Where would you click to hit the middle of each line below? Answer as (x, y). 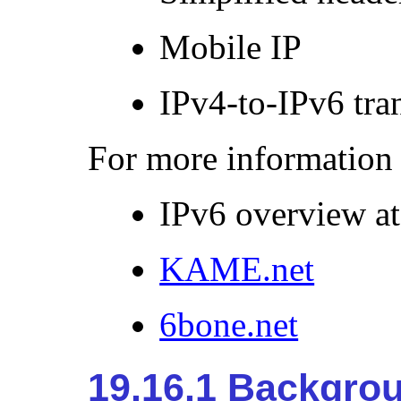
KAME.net (237, 269)
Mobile (215, 47)
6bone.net (229, 324)
